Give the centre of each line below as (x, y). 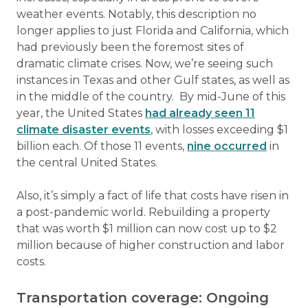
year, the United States (81, 113)
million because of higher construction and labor (151, 245)
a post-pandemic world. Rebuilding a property (143, 212)
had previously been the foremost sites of (130, 47)
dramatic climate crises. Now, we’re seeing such (145, 64)
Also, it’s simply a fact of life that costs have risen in (153, 196)
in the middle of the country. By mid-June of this (151, 97)
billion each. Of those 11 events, (102, 146)
